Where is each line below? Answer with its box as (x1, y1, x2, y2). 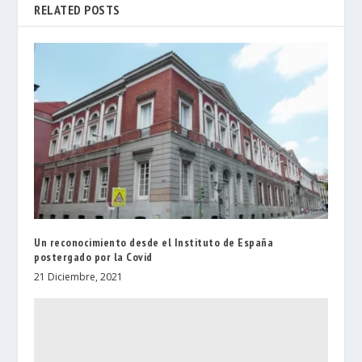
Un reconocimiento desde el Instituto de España (34, 234, 274, 250)
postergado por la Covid (34, 249, 153, 264)
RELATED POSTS (34, 2, 120, 18)
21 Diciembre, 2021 (34, 269, 124, 284)
